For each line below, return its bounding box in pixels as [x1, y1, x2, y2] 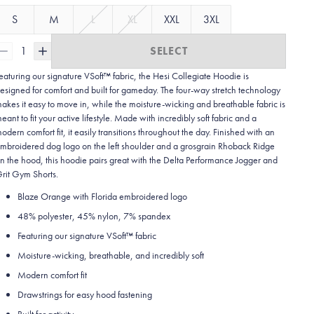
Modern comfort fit [18, 268, 88, 281]
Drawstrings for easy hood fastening [18, 288, 153, 301]
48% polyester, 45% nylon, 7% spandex [18, 210, 171, 222]
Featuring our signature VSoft [18, 229, 127, 242]
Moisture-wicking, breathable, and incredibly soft [18, 249, 205, 261]
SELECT [149, 43, 188, 58]
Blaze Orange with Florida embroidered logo [18, 190, 188, 203]
